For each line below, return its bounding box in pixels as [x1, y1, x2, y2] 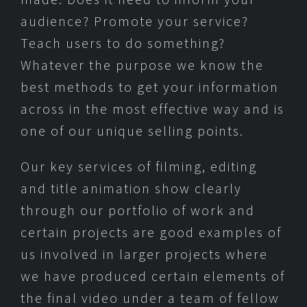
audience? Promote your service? [21, 12, 249, 30]
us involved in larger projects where [21, 245, 268, 263]
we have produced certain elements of [21, 267, 285, 285]
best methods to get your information [21, 78, 279, 96]
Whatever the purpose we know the [21, 56, 264, 74]
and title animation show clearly [21, 180, 242, 197]
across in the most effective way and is [21, 100, 284, 118]
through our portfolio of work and [21, 201, 255, 219]
